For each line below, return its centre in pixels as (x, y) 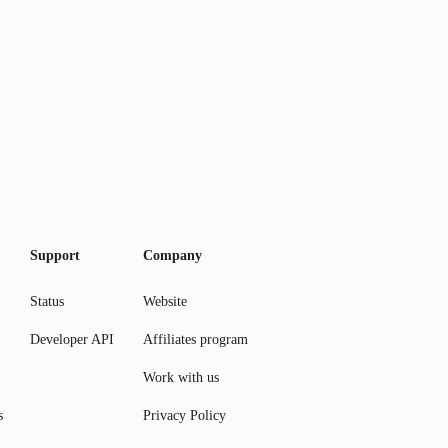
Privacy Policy (184, 415)
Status (47, 301)
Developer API (72, 339)
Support (55, 255)
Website (165, 301)
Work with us (181, 377)
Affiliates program (195, 339)
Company (172, 255)
